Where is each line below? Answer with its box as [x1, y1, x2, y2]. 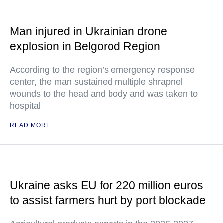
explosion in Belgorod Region [10, 40, 160, 53]
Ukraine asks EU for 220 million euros [10, 179, 203, 192]
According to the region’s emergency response [10, 65, 195, 75]
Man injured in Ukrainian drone [10, 25, 167, 38]
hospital [10, 101, 41, 111]
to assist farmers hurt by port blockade [10, 194, 206, 207]
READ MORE [10, 122, 51, 129]
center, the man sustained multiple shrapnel [10, 77, 183, 87]
